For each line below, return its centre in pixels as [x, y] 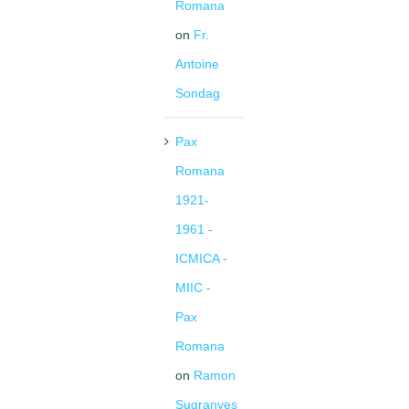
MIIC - [193, 288]
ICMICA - [201, 259]
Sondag [198, 94]
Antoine [197, 64]
